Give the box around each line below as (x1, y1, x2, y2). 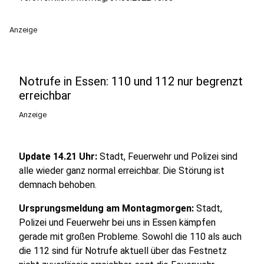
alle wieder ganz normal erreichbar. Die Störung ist (19, 165, 225, 176)
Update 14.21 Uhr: (19, 151, 97, 162)
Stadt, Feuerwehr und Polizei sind (97, 151, 237, 162)
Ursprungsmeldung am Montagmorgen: (19, 203, 196, 214)
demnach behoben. (19, 179, 97, 190)
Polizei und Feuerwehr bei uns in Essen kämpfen (19, 217, 216, 228)
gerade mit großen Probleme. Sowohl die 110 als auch (19, 231, 242, 242)
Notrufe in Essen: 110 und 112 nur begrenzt (19, 74, 243, 88)
